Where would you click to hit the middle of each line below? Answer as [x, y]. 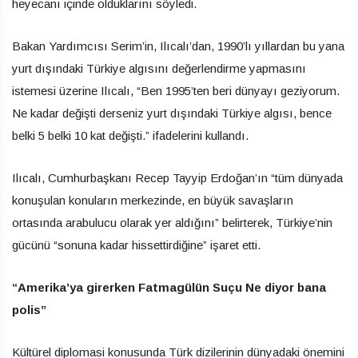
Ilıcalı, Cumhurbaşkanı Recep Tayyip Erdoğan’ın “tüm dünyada [177, 177]
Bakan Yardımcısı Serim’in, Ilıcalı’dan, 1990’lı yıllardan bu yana [178, 46]
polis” [29, 309]
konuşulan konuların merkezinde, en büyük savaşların [153, 200]
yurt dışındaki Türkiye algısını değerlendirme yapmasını [159, 68]
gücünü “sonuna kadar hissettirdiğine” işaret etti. [136, 245]
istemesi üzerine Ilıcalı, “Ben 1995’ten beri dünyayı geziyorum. [176, 90]
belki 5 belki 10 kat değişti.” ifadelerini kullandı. [130, 135]
